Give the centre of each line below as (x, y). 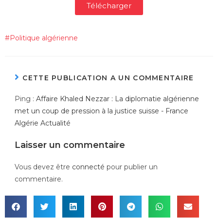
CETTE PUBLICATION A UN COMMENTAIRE (108, 78)
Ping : (25, 99)
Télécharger (109, 6)
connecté (88, 167)
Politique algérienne (44, 38)
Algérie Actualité (43, 123)
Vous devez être (43, 167)
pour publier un (131, 167)
